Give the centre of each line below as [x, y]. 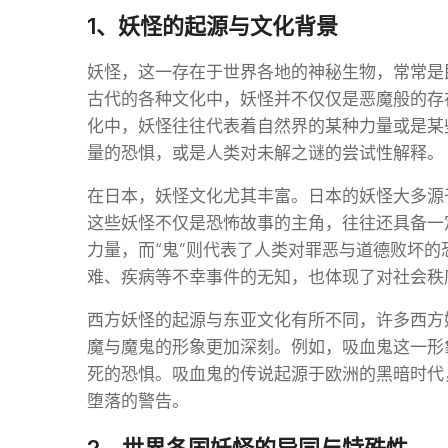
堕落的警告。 [138, 401]
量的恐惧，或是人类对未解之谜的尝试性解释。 [265, 153]
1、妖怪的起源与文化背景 [212, 26]
